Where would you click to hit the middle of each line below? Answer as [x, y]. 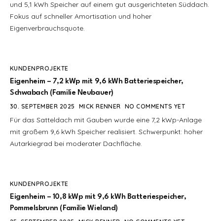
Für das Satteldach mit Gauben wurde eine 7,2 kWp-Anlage [106, 120]
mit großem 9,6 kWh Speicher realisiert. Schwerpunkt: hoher [106, 131]
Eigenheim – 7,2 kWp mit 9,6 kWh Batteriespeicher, [97, 81]
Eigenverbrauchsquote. [47, 28]
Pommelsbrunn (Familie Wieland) [64, 208]
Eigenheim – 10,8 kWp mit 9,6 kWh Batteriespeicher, [98, 197]
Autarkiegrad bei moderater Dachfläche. [76, 143]
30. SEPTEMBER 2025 [42, 106]
